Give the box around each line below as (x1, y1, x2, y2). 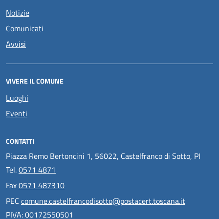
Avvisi (6, 38, 26, 50)
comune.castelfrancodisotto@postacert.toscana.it (21, 195, 185, 207)
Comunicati (6, 22, 44, 34)
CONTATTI (6, 136, 34, 146)
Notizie (6, 7, 29, 19)
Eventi (6, 108, 27, 119)
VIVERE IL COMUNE (6, 76, 64, 86)
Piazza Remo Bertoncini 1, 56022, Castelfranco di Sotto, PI (6, 150, 200, 162)
